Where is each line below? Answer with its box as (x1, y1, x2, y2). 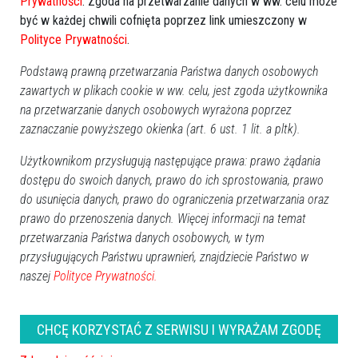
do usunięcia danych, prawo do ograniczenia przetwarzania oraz (20, 192, 329, 207)
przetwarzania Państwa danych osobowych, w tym (20, 230, 265, 245)
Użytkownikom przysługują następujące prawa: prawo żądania (20, 153, 320, 169)
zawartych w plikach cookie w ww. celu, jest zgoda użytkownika (20, 83, 328, 98)
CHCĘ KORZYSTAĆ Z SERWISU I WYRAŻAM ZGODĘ (37, 321, 321, 338)
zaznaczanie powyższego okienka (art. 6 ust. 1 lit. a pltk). (20, 121, 300, 137)
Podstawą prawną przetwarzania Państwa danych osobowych (20, 64, 318, 79)
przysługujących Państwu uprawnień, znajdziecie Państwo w (20, 249, 308, 265)
